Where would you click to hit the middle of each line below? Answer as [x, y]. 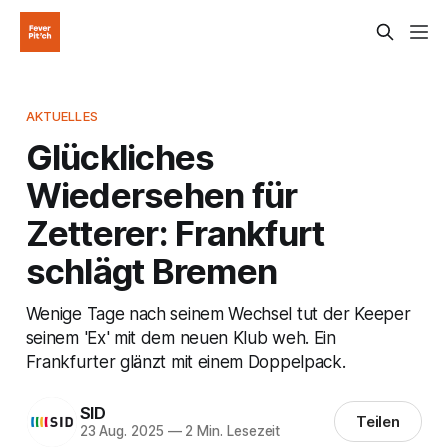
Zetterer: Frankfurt [175, 232]
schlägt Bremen [151, 270]
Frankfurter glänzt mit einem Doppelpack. [185, 361]
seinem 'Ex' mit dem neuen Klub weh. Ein [180, 337]
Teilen [378, 422]
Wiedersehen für [161, 194]
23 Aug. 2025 [121, 431]
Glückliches [120, 156]
